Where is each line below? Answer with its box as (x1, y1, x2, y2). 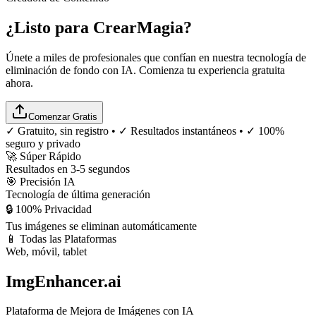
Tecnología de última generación (6, 188, 150, 200)
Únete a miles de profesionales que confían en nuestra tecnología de (6, 51, 306, 63)
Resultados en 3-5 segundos (6, 162, 130, 175)
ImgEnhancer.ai (6, 272, 121, 291)
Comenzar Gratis (28, 111, 97, 122)
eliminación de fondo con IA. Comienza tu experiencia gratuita (6, 63, 285, 76)
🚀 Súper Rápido (6, 150, 81, 162)
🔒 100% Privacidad (6, 202, 92, 215)
